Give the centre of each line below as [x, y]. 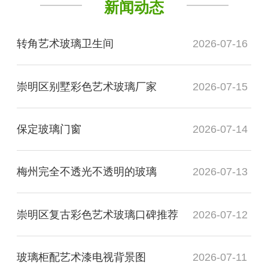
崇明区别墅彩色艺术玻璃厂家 [87, 86]
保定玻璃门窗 [49, 129]
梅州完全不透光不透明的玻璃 [87, 172]
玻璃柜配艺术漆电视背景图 [81, 258]
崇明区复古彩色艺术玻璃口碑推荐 [98, 214]
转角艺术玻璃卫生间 [65, 44]
